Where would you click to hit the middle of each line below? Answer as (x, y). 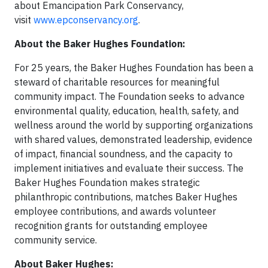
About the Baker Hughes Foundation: (100, 44)
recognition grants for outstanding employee (111, 226)
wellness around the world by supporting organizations (134, 125)
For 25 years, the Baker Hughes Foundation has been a (134, 68)
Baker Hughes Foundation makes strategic (107, 182)
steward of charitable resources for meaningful (117, 82)
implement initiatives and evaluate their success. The (129, 168)
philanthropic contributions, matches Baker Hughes (126, 197)
